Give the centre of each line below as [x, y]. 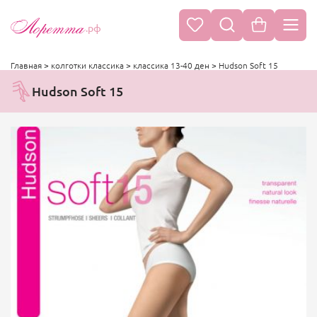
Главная [26, 65]
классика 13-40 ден [171, 65]
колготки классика [87, 65]
